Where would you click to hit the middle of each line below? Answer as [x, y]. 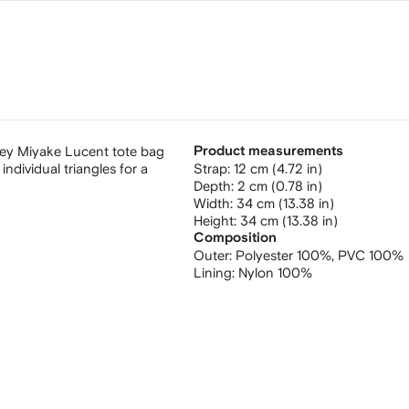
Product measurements [268, 151]
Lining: [216, 273]
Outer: [215, 255]
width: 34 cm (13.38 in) [270, 203]
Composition [235, 238]
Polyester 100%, [287, 255]
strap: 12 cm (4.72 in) [262, 168]
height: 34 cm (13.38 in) [270, 220]
